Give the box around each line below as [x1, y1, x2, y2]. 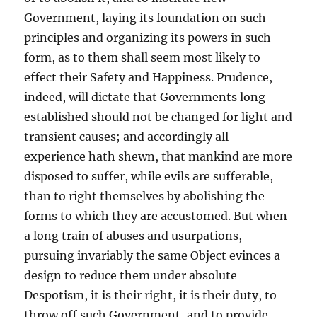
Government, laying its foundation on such [24, 11, 267, 25]
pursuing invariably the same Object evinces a [24, 248, 281, 263]
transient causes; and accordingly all [24, 129, 229, 144]
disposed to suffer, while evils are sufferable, [24, 169, 274, 184]
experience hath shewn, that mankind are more [24, 149, 293, 164]
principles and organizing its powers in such [24, 30, 272, 45]
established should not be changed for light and [24, 110, 293, 125]
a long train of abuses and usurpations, [24, 229, 243, 243]
